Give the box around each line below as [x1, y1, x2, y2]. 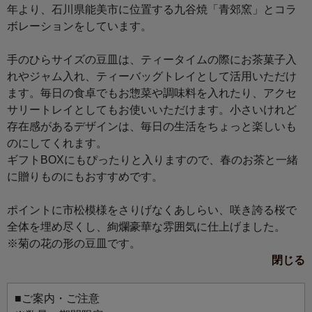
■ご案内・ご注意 [15, 292, 100, 305]
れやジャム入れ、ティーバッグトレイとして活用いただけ [7, 70, 297, 83]
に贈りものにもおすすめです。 [7, 171, 163, 183]
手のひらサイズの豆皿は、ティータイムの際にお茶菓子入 [7, 54, 297, 66]
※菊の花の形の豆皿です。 [7, 237, 141, 250]
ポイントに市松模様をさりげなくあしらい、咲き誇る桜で [7, 204, 297, 217]
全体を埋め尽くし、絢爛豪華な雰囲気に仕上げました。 [7, 221, 286, 233]
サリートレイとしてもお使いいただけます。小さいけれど [7, 104, 297, 116]
